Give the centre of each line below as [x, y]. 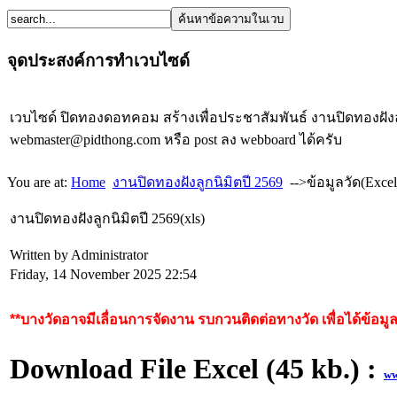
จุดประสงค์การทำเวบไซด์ [98, 60]
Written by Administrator [81, 255]
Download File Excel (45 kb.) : [197, 369]
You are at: [39, 183]
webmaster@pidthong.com [85, 140]
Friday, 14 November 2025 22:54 [103, 275]
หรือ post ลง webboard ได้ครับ [251, 140]
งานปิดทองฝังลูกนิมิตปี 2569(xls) [107, 219]
